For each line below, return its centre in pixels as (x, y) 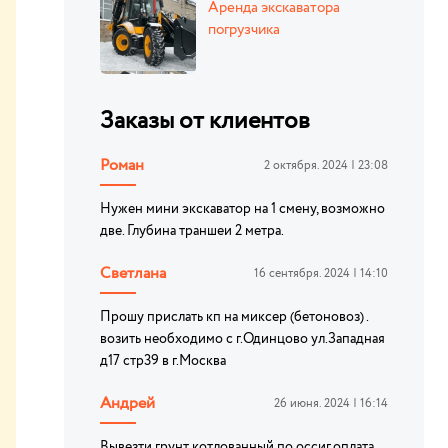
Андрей (127, 403)
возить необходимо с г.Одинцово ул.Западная (242, 339)
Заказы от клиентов (205, 121)
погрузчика (244, 30)
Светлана (133, 273)
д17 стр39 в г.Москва (163, 361)
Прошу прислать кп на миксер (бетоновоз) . (234, 317)
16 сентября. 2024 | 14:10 (321, 273)
